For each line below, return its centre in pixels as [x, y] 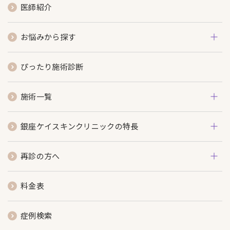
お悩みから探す [48, 37]
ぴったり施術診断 [52, 67]
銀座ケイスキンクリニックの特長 [80, 126]
